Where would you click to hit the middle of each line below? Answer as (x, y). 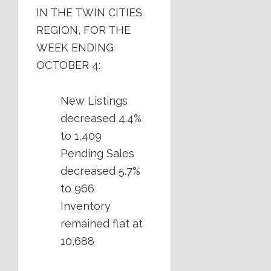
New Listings (94, 101)
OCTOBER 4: (68, 65)
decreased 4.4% (101, 119)
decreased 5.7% (100, 171)
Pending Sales (97, 154)
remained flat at (102, 224)
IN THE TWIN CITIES (89, 13)
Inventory (86, 206)
